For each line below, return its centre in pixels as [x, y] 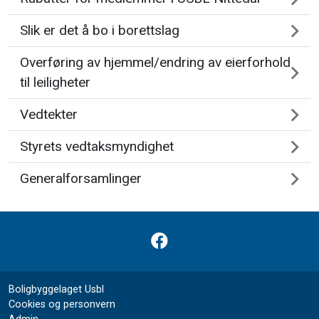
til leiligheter [55, 82]
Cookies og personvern [62, 304]
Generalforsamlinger [81, 178]
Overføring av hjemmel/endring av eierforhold [155, 62]
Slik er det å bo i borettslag [100, 30]
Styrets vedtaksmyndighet [97, 146]
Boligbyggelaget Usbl [56, 289]
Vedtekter [49, 114]
